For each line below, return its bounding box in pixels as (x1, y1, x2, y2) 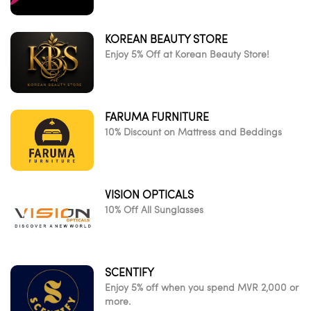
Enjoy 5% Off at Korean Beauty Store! (105, 47, 269, 60)
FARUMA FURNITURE (105, 109, 209, 124)
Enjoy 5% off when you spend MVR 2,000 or (105, 280, 299, 294)
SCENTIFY (105, 264, 154, 280)
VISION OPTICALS (105, 187, 194, 202)
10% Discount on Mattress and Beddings (105, 125, 282, 138)
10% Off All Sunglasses (105, 203, 203, 216)
